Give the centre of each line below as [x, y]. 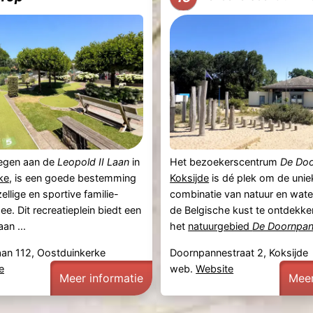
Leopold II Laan [93, 162]
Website [215, 268]
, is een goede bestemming [72, 178]
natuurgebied [220, 226]
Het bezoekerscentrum [225, 162]
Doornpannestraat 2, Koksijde [239, 252]
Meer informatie [101, 278]
